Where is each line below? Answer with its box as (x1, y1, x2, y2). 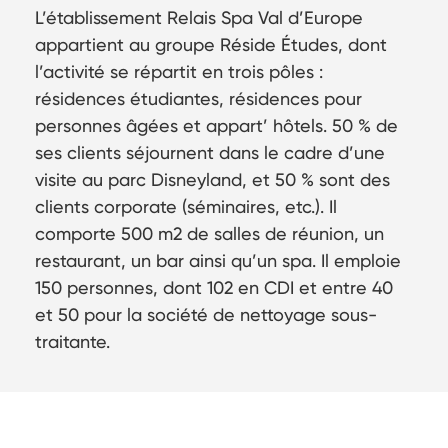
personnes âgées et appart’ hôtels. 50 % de (35, 115, 398, 137)
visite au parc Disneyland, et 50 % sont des (35, 169, 390, 191)
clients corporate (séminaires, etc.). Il (35, 196, 337, 218)
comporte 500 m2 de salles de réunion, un (35, 223, 384, 245)
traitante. (35, 331, 110, 353)
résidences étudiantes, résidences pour (35, 88, 362, 110)
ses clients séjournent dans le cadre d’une (35, 142, 385, 164)
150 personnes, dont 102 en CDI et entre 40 (35, 277, 393, 299)
